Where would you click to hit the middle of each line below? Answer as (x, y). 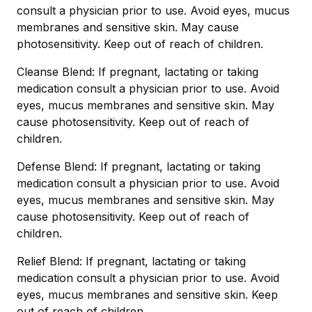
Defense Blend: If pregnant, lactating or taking (139, 167)
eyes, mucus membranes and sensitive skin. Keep (147, 295)
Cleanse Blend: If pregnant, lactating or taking (138, 72)
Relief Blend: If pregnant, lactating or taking (131, 262)
